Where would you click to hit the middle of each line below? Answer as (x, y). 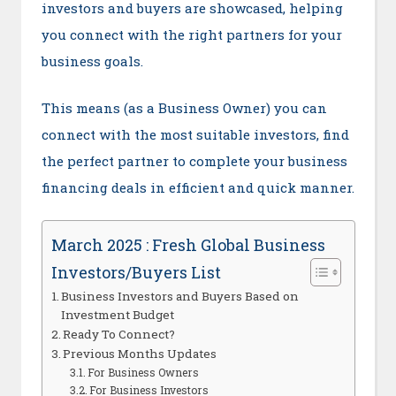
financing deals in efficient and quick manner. (198, 187)
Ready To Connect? (119, 335)
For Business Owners (144, 373)
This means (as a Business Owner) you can (184, 107)
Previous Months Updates (140, 354)
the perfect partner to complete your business (194, 160)
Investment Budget (118, 315)
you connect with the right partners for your (191, 35)
